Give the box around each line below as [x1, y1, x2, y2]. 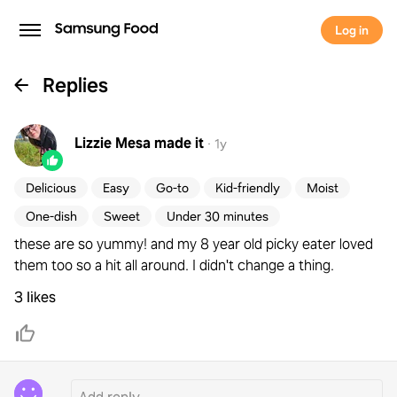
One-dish [26, 208, 77, 224]
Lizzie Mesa [74, 134, 151, 152]
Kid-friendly [215, 180, 280, 196]
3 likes [14, 288, 56, 307]
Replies [43, 72, 108, 98]
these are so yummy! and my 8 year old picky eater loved [14, 235, 373, 253]
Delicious [26, 180, 76, 196]
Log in [335, 22, 369, 38]
